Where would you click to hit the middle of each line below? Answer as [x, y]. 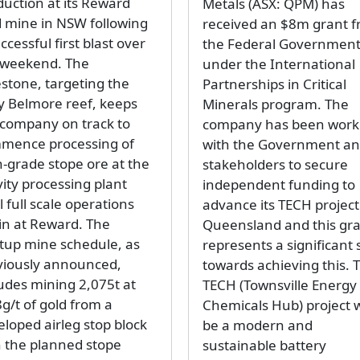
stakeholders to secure [275, 165]
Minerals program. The [276, 104]
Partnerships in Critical [274, 84]
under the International [279, 64]
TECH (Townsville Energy [280, 285]
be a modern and [258, 325]
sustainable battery [264, 346]
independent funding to [279, 185]
